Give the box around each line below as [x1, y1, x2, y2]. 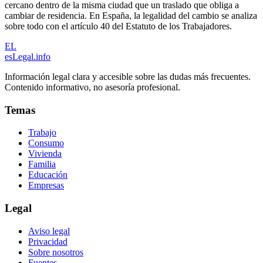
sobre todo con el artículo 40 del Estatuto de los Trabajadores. [5, 21, 232, 31]
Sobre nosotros [28, 247, 83, 257]
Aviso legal [28, 225, 70, 236]
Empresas [28, 180, 64, 191]
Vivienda [28, 149, 62, 159]
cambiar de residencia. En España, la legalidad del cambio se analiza [5, 10, 257, 21]
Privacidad [28, 236, 68, 247]
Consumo [28, 138, 64, 149]
